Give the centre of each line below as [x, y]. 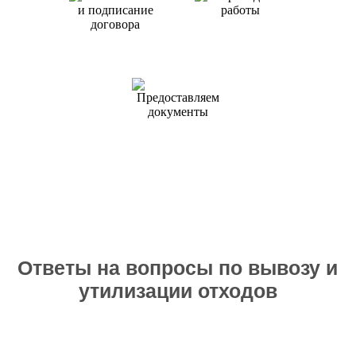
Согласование [115, 38]
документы [178, 138]
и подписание [115, 50]
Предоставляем [178, 125]
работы [241, 36]
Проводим [241, 23]
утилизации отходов [178, 291]
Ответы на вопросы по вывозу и [178, 268]
